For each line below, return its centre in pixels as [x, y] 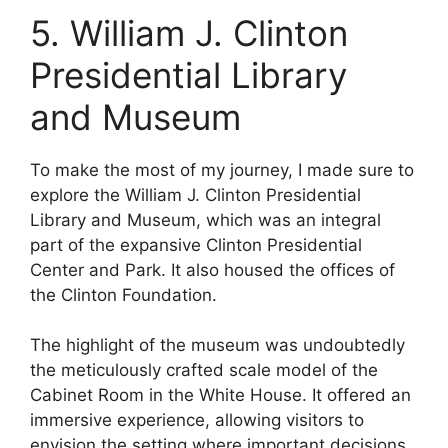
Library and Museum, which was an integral [205, 219]
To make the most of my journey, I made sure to [222, 169]
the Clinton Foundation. [123, 294]
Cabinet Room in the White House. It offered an [220, 395]
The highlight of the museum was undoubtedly [217, 345]
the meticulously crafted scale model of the [204, 370]
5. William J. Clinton [189, 32]
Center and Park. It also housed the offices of [212, 269]
